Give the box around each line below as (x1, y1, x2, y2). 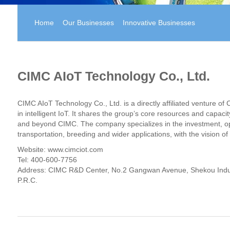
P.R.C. (17, 176, 37, 184)
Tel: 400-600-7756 (17, 155, 77, 164)
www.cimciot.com (47, 145, 103, 154)
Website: (17, 145, 48, 154)
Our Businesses (63, 18, 114, 27)
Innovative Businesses (123, 18, 196, 27)
